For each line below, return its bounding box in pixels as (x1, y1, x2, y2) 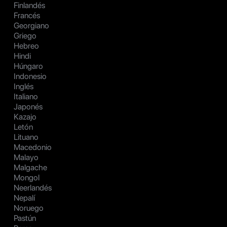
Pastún (14, 213, 36, 223)
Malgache (14, 163, 47, 173)
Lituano (14, 132, 39, 142)
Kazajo (14, 112, 36, 122)
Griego (14, 31, 36, 41)
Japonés (14, 102, 43, 112)
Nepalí (14, 193, 35, 203)
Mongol (14, 173, 40, 183)
